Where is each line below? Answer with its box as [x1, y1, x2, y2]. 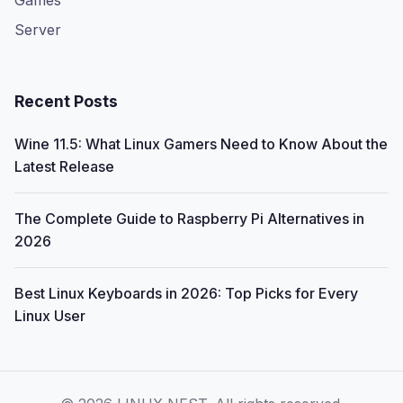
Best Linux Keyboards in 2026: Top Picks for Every [14, 284, 358, 302]
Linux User [14, 307, 85, 325]
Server [14, 21, 61, 39]
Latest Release [14, 157, 114, 175]
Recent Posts [14, 92, 118, 111]
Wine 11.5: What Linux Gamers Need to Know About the [14, 135, 388, 153]
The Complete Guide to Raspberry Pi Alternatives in [14, 210, 364, 228]
